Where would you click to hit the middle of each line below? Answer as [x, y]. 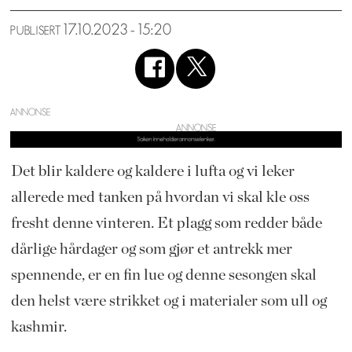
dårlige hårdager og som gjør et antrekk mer [151, 249]
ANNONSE [31, 112]
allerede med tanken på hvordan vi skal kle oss [160, 197]
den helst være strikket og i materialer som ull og [169, 301]
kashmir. [40, 326]
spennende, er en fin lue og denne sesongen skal [163, 275]
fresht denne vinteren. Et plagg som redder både [166, 223]
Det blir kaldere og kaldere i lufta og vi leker [152, 171]
